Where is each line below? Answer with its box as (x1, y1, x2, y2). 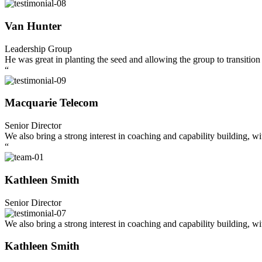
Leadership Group (5, 43, 72, 54)
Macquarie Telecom (5, 96, 98, 109)
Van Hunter (5, 20, 61, 33)
